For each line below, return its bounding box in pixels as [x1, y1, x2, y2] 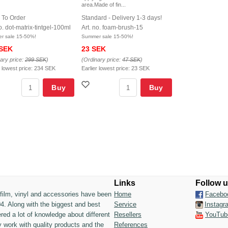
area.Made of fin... [81, 2, 126, 8]
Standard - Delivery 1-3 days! [81, 14, 162, 22]
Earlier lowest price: [81, 65, 132, 72]
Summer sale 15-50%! [81, 34, 134, 40]
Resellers [114, 211, 141, 218]
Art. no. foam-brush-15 [81, 24, 144, 32]
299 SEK [25, 56, 46, 63]
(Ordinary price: [81, 56, 123, 63]
